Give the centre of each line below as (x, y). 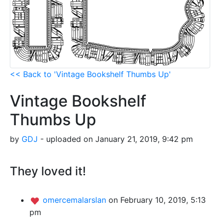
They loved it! (48, 171)
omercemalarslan (76, 200)
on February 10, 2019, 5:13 (157, 200)
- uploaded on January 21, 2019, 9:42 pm (115, 139)
